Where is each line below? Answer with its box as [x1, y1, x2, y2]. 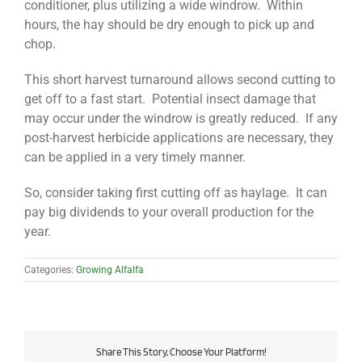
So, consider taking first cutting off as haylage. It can [24, 185, 327, 201]
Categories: [24, 264, 76, 276]
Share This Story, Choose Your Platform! [95, 346, 267, 359]
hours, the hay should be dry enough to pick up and [24, 17, 314, 33]
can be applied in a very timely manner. [24, 149, 246, 166]
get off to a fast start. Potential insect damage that [24, 91, 316, 107]
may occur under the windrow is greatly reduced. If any [24, 111, 338, 127]
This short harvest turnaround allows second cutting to [24, 72, 335, 88]
